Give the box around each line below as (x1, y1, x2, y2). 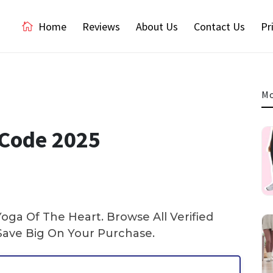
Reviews (82, 19, 120, 34)
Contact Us (194, 19, 245, 34)
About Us (136, 19, 178, 34)
